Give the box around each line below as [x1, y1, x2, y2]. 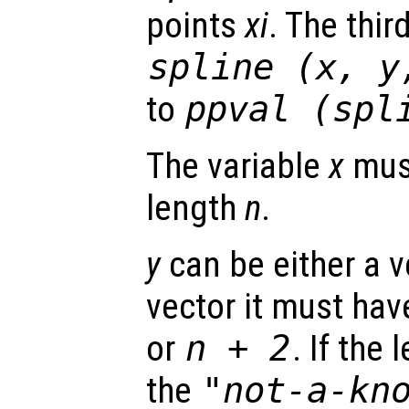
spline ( [148, 47, 317, 89]
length [146, 187, 245, 230]
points [146, 5, 245, 47]
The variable [146, 145, 329, 188]
